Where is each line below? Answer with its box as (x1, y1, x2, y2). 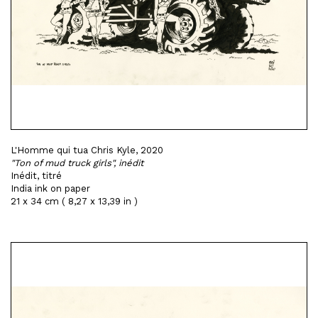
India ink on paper (11, 183, 90, 194)
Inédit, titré (11, 170, 62, 181)
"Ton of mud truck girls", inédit (11, 158, 143, 168)
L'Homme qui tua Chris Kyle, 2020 (11, 145, 163, 155)
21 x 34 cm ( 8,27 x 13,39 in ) (11, 196, 138, 207)
